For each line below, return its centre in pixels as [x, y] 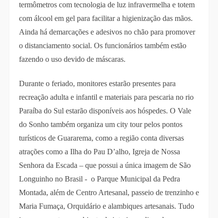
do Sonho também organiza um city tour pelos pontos [100, 125]
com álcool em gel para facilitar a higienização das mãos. [106, 18]
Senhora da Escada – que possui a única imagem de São [105, 165]
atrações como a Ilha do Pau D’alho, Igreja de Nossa [99, 152]
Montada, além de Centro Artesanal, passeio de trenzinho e [109, 193]
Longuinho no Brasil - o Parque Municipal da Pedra [99, 179]
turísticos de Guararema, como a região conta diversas [101, 138]
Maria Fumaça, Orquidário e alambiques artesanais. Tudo [106, 206]
